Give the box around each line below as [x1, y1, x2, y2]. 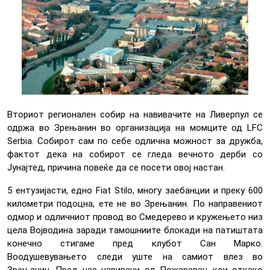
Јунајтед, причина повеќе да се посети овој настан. [7, 162, 225, 174]
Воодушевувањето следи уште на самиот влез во [7, 251, 263, 263]
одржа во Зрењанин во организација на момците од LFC [7, 122, 263, 134]
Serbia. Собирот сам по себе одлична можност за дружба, [7, 136, 263, 147]
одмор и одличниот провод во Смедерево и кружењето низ [7, 212, 263, 223]
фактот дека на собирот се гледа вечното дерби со [7, 149, 263, 160]
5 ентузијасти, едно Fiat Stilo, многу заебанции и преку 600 [7, 185, 263, 196]
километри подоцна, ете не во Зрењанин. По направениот [7, 198, 263, 210]
